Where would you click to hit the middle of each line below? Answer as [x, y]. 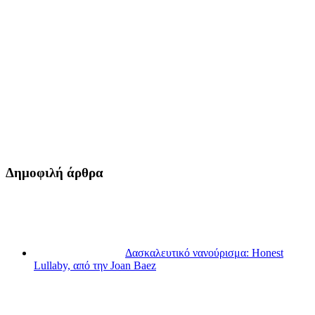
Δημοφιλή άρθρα [54, 172]
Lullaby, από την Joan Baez [95, 266]
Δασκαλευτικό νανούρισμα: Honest [204, 253]
